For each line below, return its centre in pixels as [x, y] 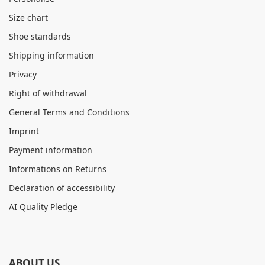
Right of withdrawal [48, 93]
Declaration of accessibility [62, 188]
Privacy [23, 75]
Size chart [28, 18]
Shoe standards [40, 37]
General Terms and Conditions [69, 112]
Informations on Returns [58, 169]
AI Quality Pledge [43, 207]
